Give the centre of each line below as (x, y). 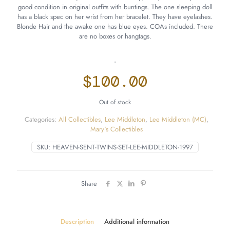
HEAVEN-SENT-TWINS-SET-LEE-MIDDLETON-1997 (123, 147)
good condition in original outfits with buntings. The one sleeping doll (115, 7)
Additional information (137, 221)
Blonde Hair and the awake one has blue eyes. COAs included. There (115, 26)
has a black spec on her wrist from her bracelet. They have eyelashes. (115, 16)
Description (77, 221)
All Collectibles (79, 119)
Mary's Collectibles (116, 129)
